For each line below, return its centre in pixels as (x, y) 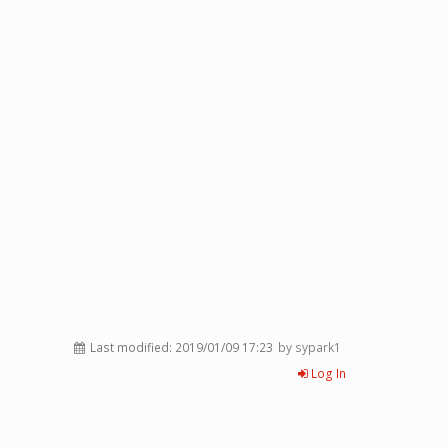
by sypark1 (309, 347)
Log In (327, 373)
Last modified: (131, 347)
